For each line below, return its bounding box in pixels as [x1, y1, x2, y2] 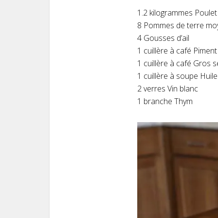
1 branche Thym [137, 96, 193, 107]
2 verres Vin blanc [137, 83, 198, 94]
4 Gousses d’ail [137, 33, 189, 43]
